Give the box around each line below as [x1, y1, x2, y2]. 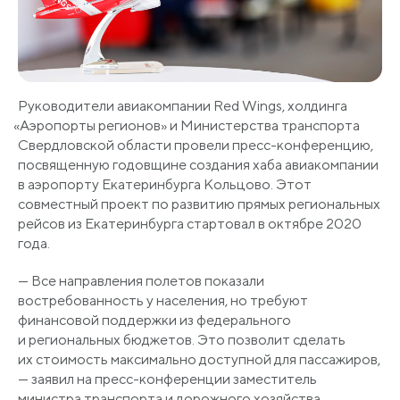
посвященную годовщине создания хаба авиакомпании [18, 155, 379, 173]
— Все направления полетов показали [18, 271, 264, 289]
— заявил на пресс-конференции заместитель [18, 370, 317, 387]
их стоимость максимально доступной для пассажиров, [18, 350, 380, 368]
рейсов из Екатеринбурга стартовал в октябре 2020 [18, 214, 362, 232]
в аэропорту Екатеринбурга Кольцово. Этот [18, 175, 312, 193]
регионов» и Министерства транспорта [96, 116, 361, 134]
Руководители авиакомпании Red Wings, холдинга [18, 96, 347, 114]
